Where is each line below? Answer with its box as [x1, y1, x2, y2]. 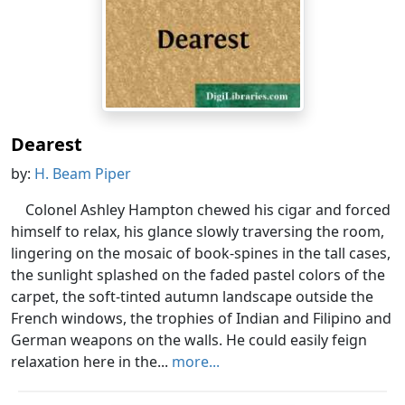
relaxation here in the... [11, 352, 172, 372]
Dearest [11, 132, 82, 157]
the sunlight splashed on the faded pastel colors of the [11, 265, 385, 286]
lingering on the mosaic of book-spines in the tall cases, [11, 243, 391, 264]
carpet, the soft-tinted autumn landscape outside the [11, 287, 373, 307]
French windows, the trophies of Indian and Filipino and [11, 308, 391, 329]
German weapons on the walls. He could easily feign [11, 330, 367, 351]
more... [172, 352, 220, 372]
